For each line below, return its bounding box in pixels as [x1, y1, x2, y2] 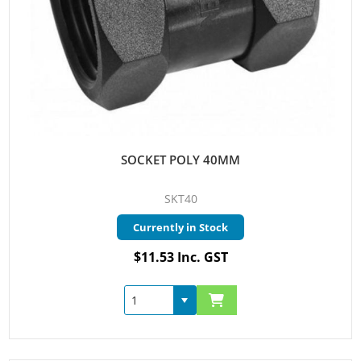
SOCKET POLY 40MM [121, 151, 240, 168]
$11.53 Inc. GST [133, 247, 228, 266]
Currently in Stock [133, 219, 228, 234]
